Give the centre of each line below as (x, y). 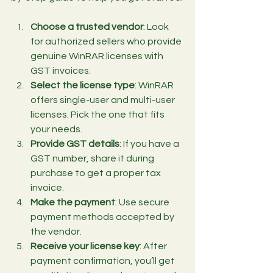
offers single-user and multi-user (104, 100)
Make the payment (73, 202)
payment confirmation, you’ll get (104, 261)
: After (154, 246)
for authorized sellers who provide (107, 41)
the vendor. (56, 231)
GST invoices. (61, 70)
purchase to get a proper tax (97, 173)
